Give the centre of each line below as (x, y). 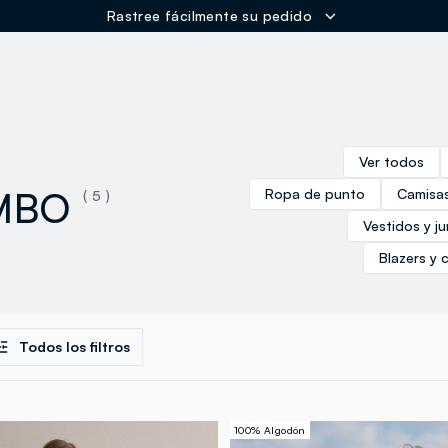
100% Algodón (270, 430)
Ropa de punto (315, 194)
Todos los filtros (74, 347)
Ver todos (391, 162)
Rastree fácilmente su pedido (209, 15)
